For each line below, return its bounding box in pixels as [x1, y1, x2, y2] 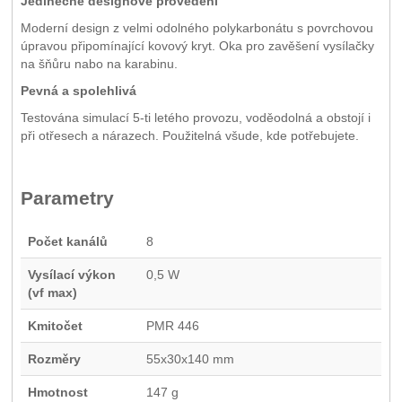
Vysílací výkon [27, 267, 116, 283]
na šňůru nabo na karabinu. [20, 57, 178, 72]
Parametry [20, 188, 114, 209]
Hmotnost [27, 385, 88, 400]
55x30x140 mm [145, 352, 234, 367]
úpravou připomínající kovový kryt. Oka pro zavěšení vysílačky [20, 39, 374, 54]
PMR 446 [145, 319, 199, 334]
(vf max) [27, 285, 77, 301]
